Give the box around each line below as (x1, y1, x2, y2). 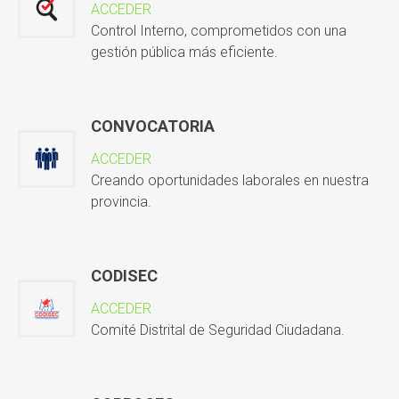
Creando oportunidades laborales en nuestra (90, 172, 369, 190)
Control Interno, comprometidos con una (90, 22, 346, 40)
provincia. (90, 193, 151, 211)
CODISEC (90, 266, 158, 286)
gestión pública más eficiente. (90, 44, 278, 61)
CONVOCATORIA (90, 117, 215, 136)
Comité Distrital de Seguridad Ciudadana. (90, 322, 345, 339)
